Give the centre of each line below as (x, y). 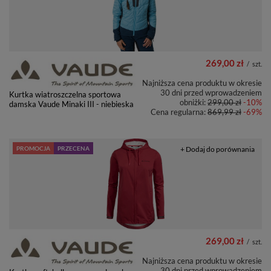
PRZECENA (73, 149)
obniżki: (194, 103)
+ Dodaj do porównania (217, 149)
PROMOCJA (33, 149)
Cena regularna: (179, 112)
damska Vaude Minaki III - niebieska (71, 104)
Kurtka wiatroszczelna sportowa (65, 95)
